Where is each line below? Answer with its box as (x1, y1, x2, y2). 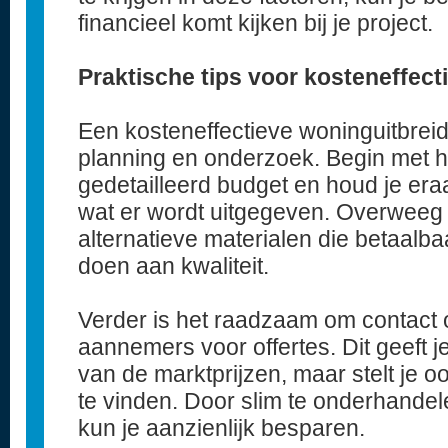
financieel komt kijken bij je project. (78, 10, 433, 36)
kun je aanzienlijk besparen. (78, 415, 365, 441)
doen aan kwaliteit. (78, 253, 269, 279)
